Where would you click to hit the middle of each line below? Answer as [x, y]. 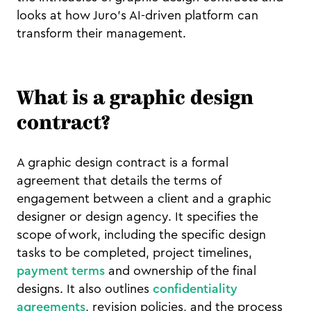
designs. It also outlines [85, 289]
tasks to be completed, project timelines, [134, 253]
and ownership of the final [180, 271]
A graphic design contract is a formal [123, 162]
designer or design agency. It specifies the [137, 217]
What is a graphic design [135, 99]
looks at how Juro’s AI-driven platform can [137, 15]
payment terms [61, 271]
